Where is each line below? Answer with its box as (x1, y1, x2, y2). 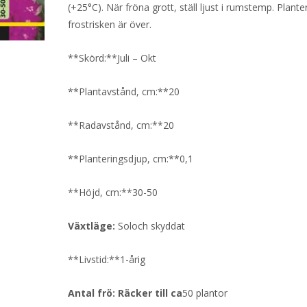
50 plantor (182, 286, 228, 299)
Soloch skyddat (115, 219, 186, 232)
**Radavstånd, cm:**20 (68, 119, 175, 132)
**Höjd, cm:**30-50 (68, 186, 158, 199)
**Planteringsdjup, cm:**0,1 (68, 152, 194, 165)
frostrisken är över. (68, 18, 152, 31)
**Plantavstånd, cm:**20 (68, 85, 180, 98)
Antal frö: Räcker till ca (68, 286, 183, 299)
